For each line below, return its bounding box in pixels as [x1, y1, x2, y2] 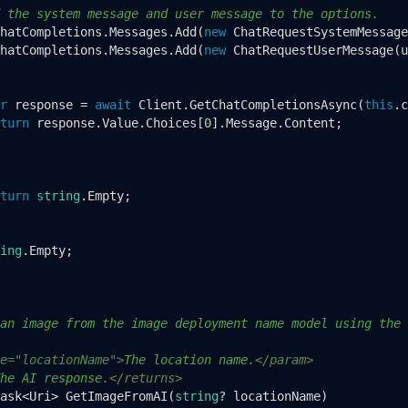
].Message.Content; [210, 115, 342, 130]
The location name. [123, 352, 255, 367]
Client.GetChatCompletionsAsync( [130, 97, 364, 112]
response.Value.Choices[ [28, 115, 204, 130]
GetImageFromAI [65, 388, 168, 403]
